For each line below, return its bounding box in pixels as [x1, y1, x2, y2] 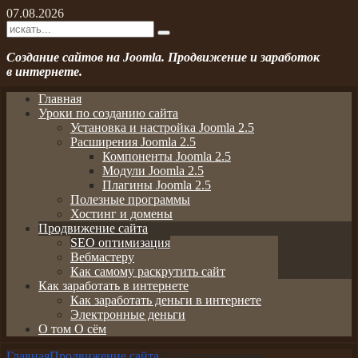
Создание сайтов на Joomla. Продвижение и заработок [6, 50, 320, 64]
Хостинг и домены [70, 206, 173, 221]
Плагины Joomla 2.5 [102, 177, 211, 192]
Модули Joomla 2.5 [102, 163, 204, 177]
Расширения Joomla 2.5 [70, 134, 196, 149]
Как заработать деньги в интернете [70, 292, 261, 307]
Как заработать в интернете [38, 278, 189, 292]
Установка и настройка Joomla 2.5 [70, 120, 254, 134]
